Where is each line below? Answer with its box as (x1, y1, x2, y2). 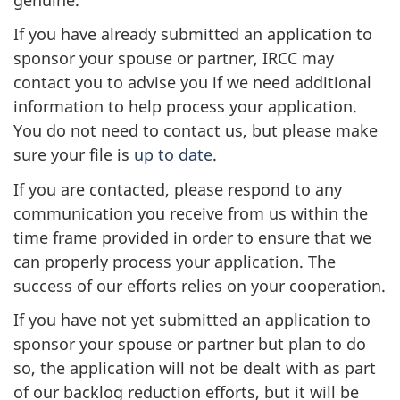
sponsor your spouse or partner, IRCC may (13, 47, 334, 69)
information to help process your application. (13, 96, 357, 117)
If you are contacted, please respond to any (13, 178, 342, 200)
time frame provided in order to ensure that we (13, 226, 371, 248)
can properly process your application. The (13, 250, 336, 272)
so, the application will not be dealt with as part (13, 357, 376, 379)
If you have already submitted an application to (13, 23, 372, 45)
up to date (134, 144, 212, 165)
